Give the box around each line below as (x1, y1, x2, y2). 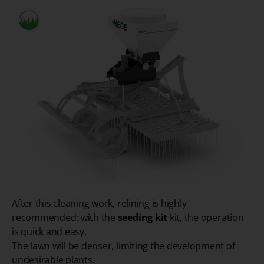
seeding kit (117, 211, 168, 225)
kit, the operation (167, 211, 244, 225)
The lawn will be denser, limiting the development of (12, 239, 235, 253)
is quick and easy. (12, 225, 87, 239)
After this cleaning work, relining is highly (12, 197, 187, 210)
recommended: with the (12, 211, 118, 225)
